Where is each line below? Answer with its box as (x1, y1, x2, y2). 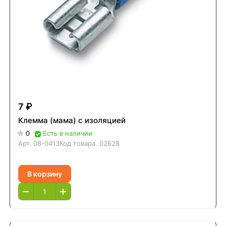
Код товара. (59, 139, 99, 148)
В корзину (27, 169, 62, 178)
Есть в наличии (42, 129, 92, 138)
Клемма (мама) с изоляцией (18, 116, 126, 126)
